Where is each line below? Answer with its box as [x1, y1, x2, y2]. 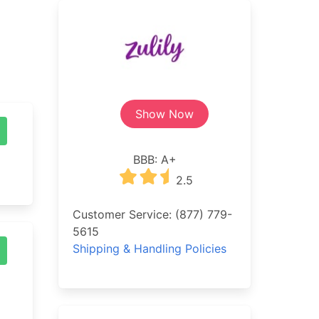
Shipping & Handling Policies [73, 241, 226, 256]
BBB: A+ [132, 152, 177, 167]
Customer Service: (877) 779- [73, 207, 232, 221]
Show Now [135, 107, 194, 121]
